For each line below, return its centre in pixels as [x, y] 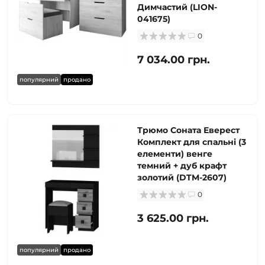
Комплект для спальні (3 [192, 142]
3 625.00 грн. [173, 218]
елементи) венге [175, 154]
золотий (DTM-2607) [182, 177]
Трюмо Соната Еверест [188, 130]
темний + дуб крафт [182, 166]
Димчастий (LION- [177, 7]
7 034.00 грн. [174, 60]
